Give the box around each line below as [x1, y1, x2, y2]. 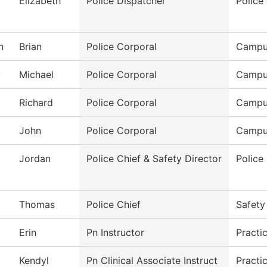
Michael [19, 69, 54, 81]
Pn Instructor [86, 226, 144, 239]
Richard [19, 97, 53, 109]
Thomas [19, 198, 55, 211]
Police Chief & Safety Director [86, 153, 222, 165]
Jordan [19, 153, 51, 165]
